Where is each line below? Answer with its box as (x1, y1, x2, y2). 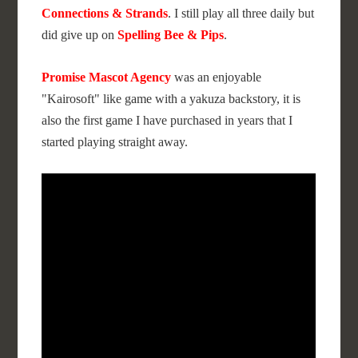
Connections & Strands (42, 6, 169, 20)
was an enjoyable (171, 70, 262, 84)
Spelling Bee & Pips (117, 28, 225, 42)
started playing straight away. (42, 135, 189, 149)
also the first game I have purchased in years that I (42, 113, 293, 127)
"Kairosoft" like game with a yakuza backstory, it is (42, 92, 301, 105)
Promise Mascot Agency (42, 70, 172, 84)
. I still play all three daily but (168, 6, 315, 20)
